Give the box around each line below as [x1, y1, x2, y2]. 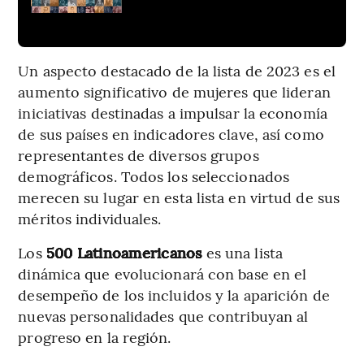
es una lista [201, 241, 283, 262]
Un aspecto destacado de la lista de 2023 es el [18, 59, 336, 80]
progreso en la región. [18, 326, 171, 347]
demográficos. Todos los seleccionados [18, 165, 290, 186]
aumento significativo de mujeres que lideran [18, 80, 331, 102]
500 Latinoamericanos [45, 241, 202, 262]
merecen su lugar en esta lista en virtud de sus [18, 186, 340, 207]
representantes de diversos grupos [18, 144, 259, 165]
